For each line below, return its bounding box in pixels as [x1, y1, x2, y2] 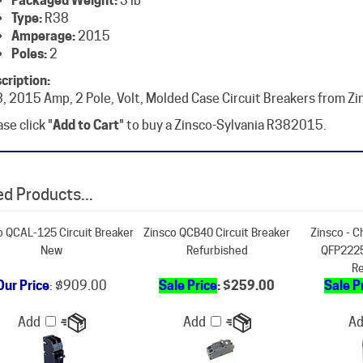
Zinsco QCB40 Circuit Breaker [143, 198, 290, 211]
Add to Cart [52, 89, 119, 105]
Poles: [11, 18, 47, 33]
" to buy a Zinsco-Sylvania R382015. [118, 89, 327, 105]
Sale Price [159, 250, 217, 265]
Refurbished [186, 216, 248, 228]
